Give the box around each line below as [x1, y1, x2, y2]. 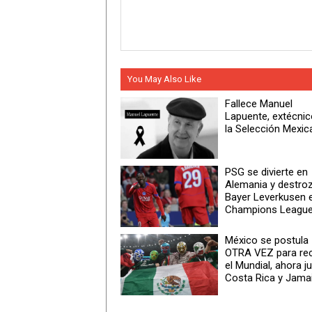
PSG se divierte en [225, 166, 308, 179]
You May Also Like [127, 74, 201, 85]
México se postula [225, 234, 309, 247]
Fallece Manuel [225, 97, 292, 111]
